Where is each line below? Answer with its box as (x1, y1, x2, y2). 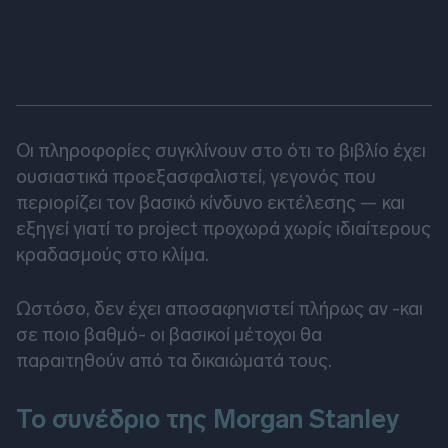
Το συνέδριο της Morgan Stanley (16, 404, 399, 436)
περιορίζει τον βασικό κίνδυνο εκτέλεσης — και (16, 191, 405, 215)
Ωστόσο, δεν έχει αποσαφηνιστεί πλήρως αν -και (16, 297, 423, 321)
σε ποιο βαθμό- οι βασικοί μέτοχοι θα (16, 323, 322, 347)
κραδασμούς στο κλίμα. (16, 243, 209, 267)
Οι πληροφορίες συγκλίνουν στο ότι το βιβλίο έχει (16, 139, 426, 163)
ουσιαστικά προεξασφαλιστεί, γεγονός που (16, 165, 376, 189)
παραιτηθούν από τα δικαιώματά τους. (16, 349, 332, 373)
